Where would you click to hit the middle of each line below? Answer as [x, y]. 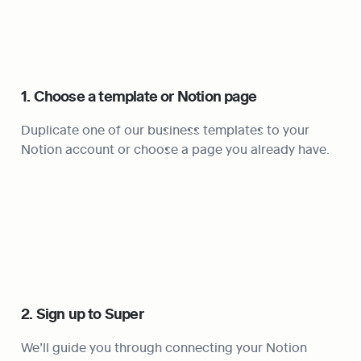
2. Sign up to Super [82, 314]
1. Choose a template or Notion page [139, 96]
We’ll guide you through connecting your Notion [164, 346]
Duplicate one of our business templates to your [165, 130]
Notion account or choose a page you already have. [175, 149]
